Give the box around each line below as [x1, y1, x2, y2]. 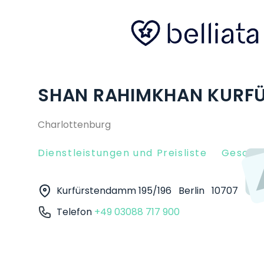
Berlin [179, 184, 207, 197]
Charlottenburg [38, 118, 111, 131]
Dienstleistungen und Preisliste [38, 146, 207, 160]
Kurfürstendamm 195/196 [57, 184, 174, 197]
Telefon [57, 205, 94, 219]
